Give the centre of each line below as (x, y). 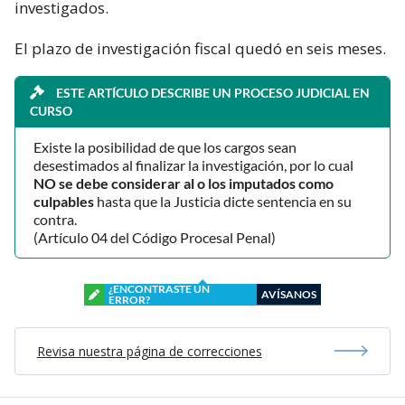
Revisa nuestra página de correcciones (149, 351)
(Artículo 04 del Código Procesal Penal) (155, 237)
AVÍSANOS (289, 294)
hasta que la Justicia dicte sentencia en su (223, 201)
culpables (64, 201)
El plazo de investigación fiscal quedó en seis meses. (200, 48)
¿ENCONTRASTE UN (159, 288)
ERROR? (129, 299)
